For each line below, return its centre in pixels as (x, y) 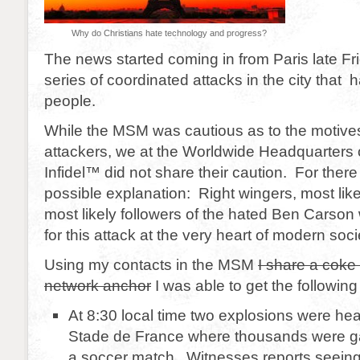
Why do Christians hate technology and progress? (169, 33)
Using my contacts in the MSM (151, 264)
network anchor (98, 285)
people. (70, 100)
